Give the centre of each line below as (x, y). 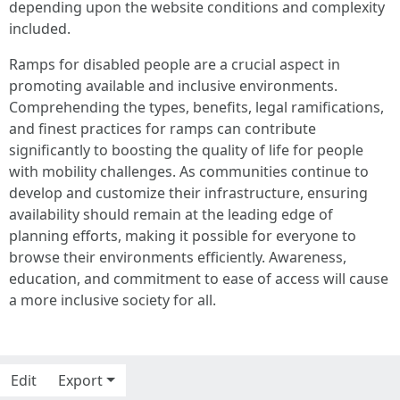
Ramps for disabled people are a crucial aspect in (175, 64)
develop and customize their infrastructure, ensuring (188, 193)
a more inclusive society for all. (112, 300)
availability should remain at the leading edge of (171, 214)
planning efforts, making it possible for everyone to (183, 236)
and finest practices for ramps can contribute (162, 129)
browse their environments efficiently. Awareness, (178, 257)
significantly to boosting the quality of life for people (186, 150)
